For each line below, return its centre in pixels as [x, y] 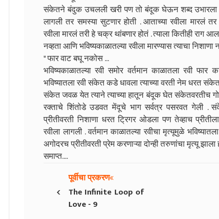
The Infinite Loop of [106, 192]
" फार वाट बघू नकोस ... [76, 58]
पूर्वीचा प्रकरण [89, 178]
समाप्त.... [56, 156]
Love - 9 [83, 204]
